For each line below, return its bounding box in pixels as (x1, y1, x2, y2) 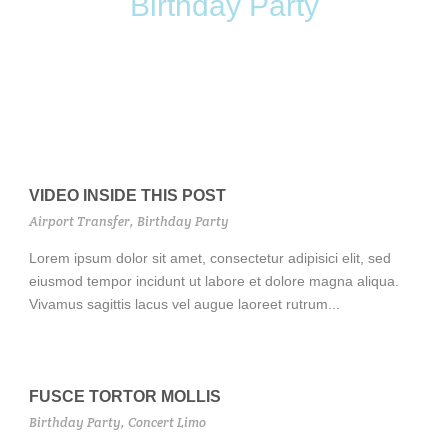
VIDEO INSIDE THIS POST (29, 187, 226, 204)
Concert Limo (128, 414, 206, 431)
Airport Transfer (29, 213, 130, 230)
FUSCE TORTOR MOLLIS (29, 388, 221, 405)
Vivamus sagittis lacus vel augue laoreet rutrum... (29, 296, 340, 312)
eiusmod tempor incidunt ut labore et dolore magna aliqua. (29, 273, 399, 289)
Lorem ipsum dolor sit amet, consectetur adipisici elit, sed (29, 250, 391, 266)
